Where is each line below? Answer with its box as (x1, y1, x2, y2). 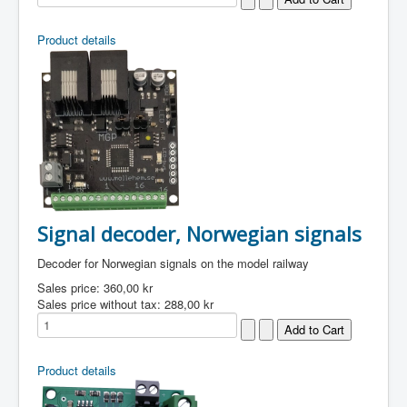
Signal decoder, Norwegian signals (37, 220, 362, 247)
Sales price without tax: (37, 295, 164, 313)
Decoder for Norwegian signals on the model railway (37, 254, 309, 272)
